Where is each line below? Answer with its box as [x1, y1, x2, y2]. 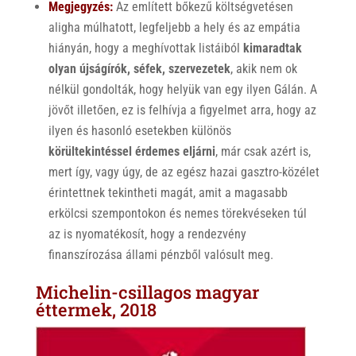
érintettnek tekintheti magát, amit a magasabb [48, 185, 288, 201]
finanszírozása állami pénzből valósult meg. [48, 247, 273, 263]
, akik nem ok [230, 61, 297, 77]
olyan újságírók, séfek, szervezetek [48, 61, 230, 77]
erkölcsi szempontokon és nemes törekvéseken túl [48, 206, 307, 222]
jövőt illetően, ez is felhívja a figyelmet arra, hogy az [48, 103, 316, 118]
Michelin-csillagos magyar [35, 281, 259, 304]
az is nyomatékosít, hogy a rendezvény [48, 226, 250, 242]
